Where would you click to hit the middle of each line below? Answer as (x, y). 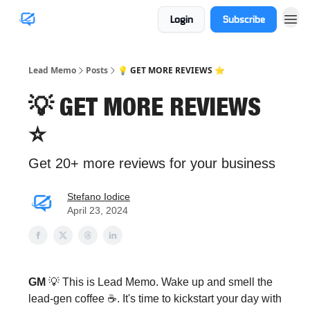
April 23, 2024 (98, 210)
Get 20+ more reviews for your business (152, 163)
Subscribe (244, 19)
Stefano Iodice (99, 197)
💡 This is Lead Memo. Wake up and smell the (161, 282)
